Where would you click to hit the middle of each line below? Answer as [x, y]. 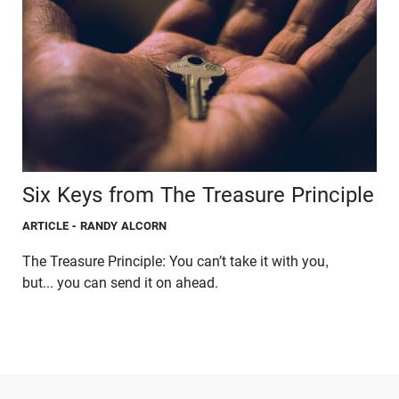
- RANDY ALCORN [120, 226]
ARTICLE [46, 226]
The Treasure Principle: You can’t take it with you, [175, 262]
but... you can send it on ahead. [120, 283]
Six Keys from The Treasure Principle [198, 195]
